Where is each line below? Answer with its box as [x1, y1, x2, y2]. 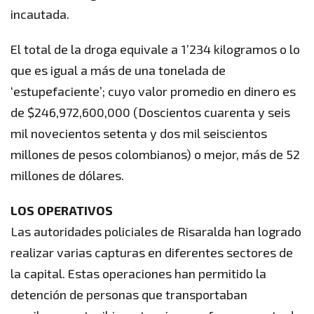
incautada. [11, 6, 69, 22]
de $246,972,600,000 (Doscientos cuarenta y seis [11, 104, 290, 120]
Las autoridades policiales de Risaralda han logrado [11, 223, 301, 239]
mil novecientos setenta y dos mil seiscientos [11, 125, 267, 141]
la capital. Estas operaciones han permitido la [11, 265, 266, 281]
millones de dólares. [11, 167, 124, 183]
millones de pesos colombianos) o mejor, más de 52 [11, 146, 300, 162]
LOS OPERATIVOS [11, 202, 113, 218]
